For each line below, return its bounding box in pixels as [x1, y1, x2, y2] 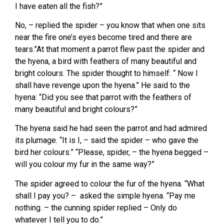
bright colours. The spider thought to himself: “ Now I [15, 68, 198, 78]
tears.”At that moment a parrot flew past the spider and [15, 44, 204, 54]
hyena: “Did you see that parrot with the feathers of [15, 92, 191, 102]
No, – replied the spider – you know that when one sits [15, 20, 205, 30]
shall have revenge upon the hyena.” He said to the [15, 80, 190, 90]
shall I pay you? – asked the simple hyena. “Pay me [15, 190, 195, 200]
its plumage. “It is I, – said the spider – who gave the [15, 135, 198, 145]
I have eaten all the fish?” [15, 1, 102, 11]
